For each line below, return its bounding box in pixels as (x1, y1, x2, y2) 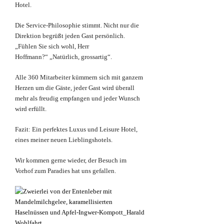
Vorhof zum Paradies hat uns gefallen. (15, 167, 116, 175)
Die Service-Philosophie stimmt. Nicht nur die (15, 21, 139, 29)
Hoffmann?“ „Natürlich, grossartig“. (15, 53, 112, 61)
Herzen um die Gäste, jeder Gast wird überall (15, 84, 134, 92)
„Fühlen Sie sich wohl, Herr (15, 42, 89, 50)
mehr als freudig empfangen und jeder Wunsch (15, 94, 140, 102)
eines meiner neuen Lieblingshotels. (15, 136, 112, 144)
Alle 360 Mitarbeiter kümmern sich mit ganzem (15, 73, 143, 81)
